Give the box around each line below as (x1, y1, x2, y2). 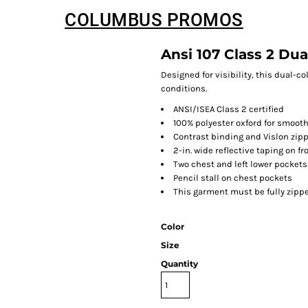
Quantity (161, 258, 198, 269)
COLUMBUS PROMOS (65, 10, 243, 30)
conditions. (161, 83, 207, 93)
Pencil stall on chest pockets (173, 173, 292, 183)
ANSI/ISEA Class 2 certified (173, 104, 284, 114)
